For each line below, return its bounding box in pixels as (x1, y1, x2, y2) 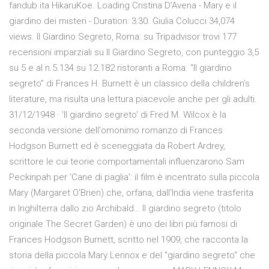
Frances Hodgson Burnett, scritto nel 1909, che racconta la (9, 234, 248, 246)
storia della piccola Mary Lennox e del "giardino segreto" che (9, 250, 255, 261)
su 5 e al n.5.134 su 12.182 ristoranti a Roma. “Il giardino (9, 62, 232, 74)
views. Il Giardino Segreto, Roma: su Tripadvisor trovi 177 (9, 31, 237, 43)
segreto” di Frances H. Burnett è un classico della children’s (9, 78, 250, 89)
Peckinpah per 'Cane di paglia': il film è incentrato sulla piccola (9, 172, 259, 183)
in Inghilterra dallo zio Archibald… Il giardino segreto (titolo (9, 203, 241, 214)
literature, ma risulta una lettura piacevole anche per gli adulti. (9, 94, 257, 105)
